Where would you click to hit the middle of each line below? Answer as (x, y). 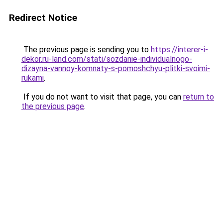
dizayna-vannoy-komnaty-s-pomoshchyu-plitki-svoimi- (116, 68)
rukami (33, 78)
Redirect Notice (43, 18)
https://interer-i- (179, 50)
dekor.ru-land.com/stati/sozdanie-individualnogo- (107, 59)
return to (199, 97)
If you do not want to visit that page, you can (102, 97)
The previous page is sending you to (86, 50)
